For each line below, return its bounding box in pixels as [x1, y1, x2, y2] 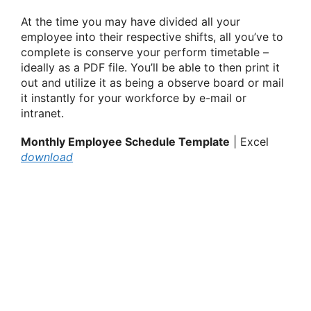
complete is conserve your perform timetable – [21, 44, 269, 59]
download [21, 150, 73, 165]
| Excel [230, 135, 269, 149]
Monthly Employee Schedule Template [21, 135, 230, 149]
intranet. [21, 106, 64, 120]
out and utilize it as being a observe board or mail [21, 75, 284, 90]
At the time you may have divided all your [21, 14, 240, 28]
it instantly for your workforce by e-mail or [21, 90, 246, 105]
